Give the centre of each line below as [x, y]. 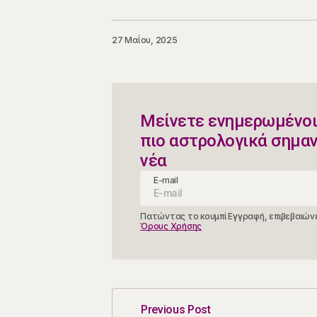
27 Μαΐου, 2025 [145, 40]
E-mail [166, 180]
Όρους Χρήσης [171, 226]
